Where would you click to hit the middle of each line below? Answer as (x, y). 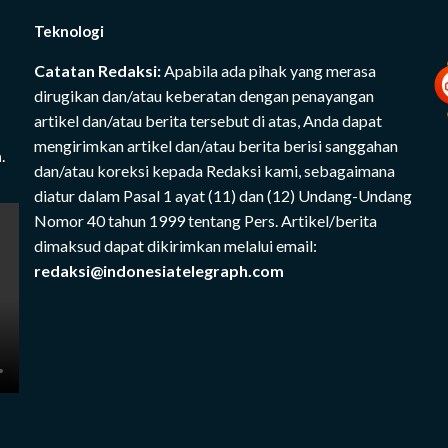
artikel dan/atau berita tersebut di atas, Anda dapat (208, 121)
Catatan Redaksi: (97, 71)
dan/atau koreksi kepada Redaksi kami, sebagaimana (214, 171)
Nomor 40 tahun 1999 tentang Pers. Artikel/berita (205, 221)
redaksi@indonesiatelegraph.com (160, 271)
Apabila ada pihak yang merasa (268, 71)
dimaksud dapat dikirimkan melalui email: (175, 246)
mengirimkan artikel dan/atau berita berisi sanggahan (216, 146)
